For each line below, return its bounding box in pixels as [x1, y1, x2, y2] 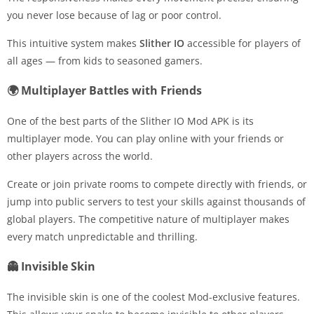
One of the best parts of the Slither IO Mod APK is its [7, 114, 254, 128]
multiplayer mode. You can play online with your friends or [7, 132, 284, 146]
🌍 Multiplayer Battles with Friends [7, 83, 202, 99]
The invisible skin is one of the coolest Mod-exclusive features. [7, 290, 300, 304]
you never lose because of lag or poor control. [7, 8, 221, 22]
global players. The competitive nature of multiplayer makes [7, 212, 289, 226]
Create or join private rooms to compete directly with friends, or [7, 177, 307, 191]
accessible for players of [184, 36, 301, 50]
